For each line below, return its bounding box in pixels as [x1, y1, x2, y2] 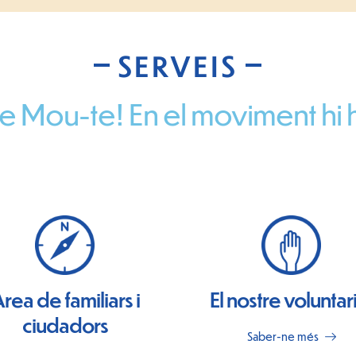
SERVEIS [118, 48, 238, 83]
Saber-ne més [246, 329, 321, 343]
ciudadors [21, 311, 108, 338]
